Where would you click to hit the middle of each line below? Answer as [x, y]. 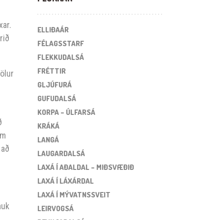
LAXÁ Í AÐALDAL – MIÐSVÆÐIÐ [86, 167]
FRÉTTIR [52, 71]
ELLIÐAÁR [53, 30]
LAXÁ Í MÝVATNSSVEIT [74, 195]
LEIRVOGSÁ [55, 208]
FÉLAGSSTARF [61, 43]
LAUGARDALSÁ [61, 153]
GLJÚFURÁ [55, 85]
